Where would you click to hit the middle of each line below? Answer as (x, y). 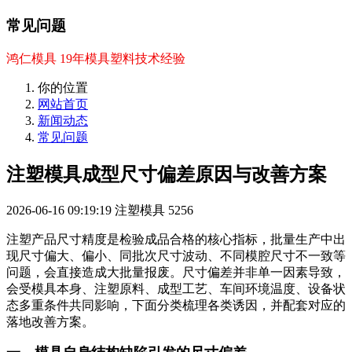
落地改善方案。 (50, 321)
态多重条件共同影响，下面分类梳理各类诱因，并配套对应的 (176, 305)
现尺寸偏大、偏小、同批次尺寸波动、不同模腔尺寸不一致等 (176, 255)
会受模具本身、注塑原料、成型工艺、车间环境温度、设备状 (176, 288)
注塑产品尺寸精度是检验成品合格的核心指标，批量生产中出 (176, 239)
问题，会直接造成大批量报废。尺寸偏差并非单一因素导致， (176, 272)
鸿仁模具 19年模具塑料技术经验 (96, 58)
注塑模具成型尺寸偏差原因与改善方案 (167, 174)
